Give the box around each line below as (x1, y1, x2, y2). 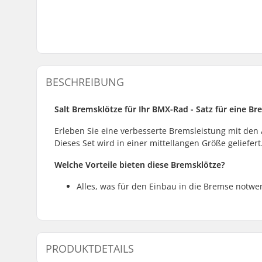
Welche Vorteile (54, 158, 119, 170)
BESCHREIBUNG (46, 74, 124, 89)
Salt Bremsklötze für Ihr (54, 103, 152, 115)
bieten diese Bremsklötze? (119, 158, 225, 170)
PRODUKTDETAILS (46, 241, 134, 256)
